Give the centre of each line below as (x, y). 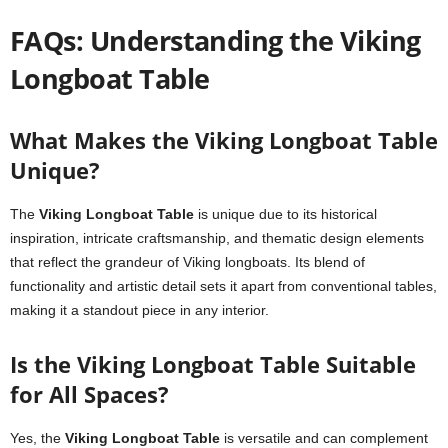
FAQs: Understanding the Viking (215, 40)
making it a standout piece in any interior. (139, 310)
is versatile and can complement (324, 438)
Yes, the (37, 438)
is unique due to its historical (285, 214)
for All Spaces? (89, 394)
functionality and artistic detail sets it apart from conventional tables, (223, 286)
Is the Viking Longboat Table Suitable (213, 364)
